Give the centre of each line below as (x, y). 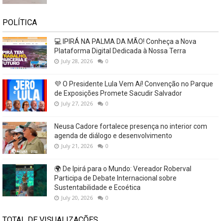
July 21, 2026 (77, 146)
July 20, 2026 (77, 197)
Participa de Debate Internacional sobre (115, 178)
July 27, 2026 (77, 103)
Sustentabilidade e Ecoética (97, 187)
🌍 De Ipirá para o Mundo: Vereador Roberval (123, 168)
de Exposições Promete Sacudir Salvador (118, 93)
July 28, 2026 (77, 61)
